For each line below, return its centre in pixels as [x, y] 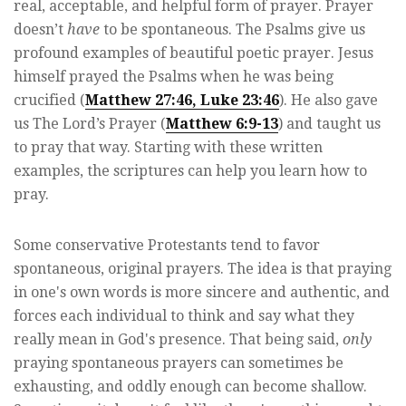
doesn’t [40, 30]
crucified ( [49, 101]
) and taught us [329, 124]
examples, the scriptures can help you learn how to [190, 171]
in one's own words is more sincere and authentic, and [202, 293]
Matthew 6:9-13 [222, 124]
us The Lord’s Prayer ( [90, 124]
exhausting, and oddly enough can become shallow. [190, 387]
